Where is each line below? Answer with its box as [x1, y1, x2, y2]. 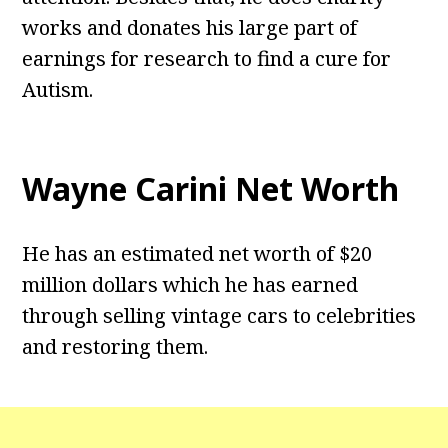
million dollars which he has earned [22, 271, 359, 299]
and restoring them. [22, 333, 209, 361]
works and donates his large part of [22, 14, 358, 42]
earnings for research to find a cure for [22, 45, 392, 73]
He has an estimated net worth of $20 [22, 240, 373, 268]
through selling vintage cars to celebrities [22, 302, 417, 330]
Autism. [22, 76, 94, 104]
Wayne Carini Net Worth [22, 167, 400, 211]
